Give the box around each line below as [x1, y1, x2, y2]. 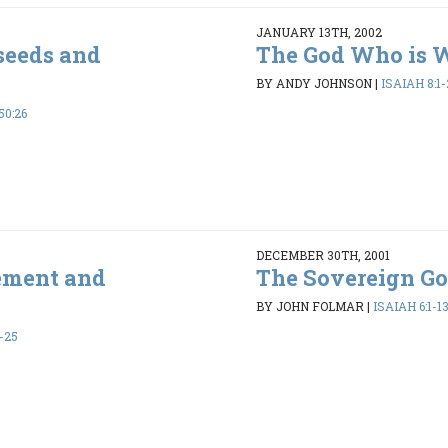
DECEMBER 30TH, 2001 [255, 246, 390, 263]
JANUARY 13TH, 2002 [255, 23, 382, 40]
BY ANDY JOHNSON [255, 75, 372, 92]
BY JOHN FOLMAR [255, 298, 364, 315]
